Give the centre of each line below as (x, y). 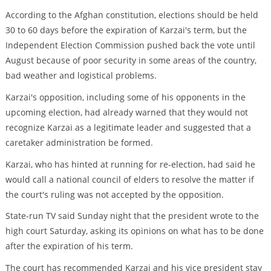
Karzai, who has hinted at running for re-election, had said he (130, 164)
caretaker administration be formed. (79, 142)
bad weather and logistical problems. (81, 76)
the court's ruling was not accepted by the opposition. (114, 194)
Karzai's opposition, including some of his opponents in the (125, 97)
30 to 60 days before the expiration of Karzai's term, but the (126, 30)
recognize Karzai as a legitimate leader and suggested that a (128, 127)
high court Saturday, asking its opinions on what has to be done (134, 231)
